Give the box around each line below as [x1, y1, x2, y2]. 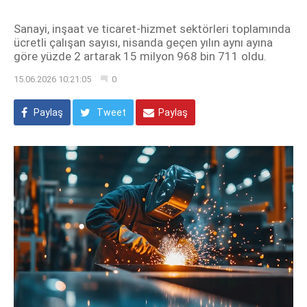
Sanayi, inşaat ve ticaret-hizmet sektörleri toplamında [14, 22, 291, 36]
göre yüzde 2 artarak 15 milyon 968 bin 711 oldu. [14, 49, 267, 63]
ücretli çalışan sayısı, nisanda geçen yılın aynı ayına [14, 36, 273, 49]
